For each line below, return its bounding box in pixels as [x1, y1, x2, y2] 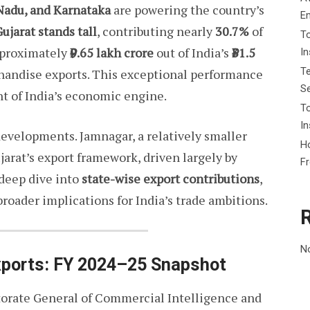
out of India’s [154, 44, 232, 62]
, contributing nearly [97, 23, 215, 40]
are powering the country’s [111, 1, 264, 19]
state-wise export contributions [82, 170, 259, 188]
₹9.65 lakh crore [70, 44, 154, 62]
